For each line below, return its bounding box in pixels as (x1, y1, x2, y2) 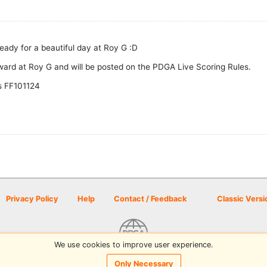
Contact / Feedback (114, 194, 187, 204)
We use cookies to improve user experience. (54, 240, 213, 249)
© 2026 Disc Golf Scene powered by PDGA (55, 253, 212, 263)
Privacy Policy (6, 194, 58, 204)
